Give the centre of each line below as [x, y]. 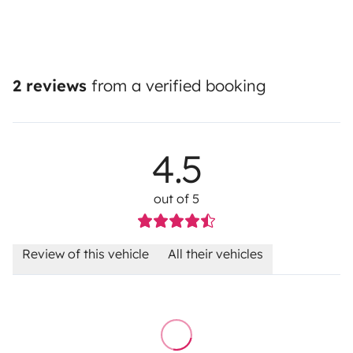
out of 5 [176, 199]
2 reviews [50, 86]
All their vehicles [216, 254]
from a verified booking [176, 86]
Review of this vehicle [85, 254]
